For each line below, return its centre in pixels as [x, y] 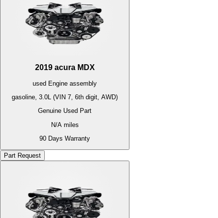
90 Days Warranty [65, 138]
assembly [82, 83]
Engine [58, 83]
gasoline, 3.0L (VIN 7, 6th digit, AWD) [65, 97]
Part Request [22, 156]
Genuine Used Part [65, 111]
